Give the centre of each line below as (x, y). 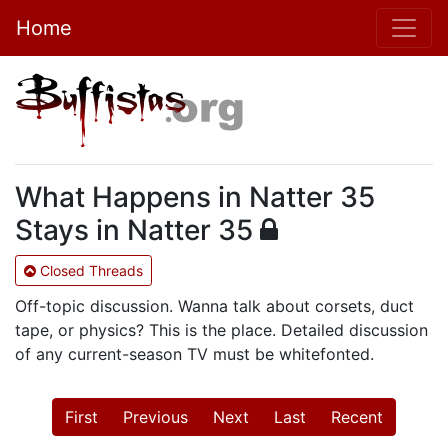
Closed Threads (89, 270)
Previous (155, 417)
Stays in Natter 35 (137, 230)
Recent (357, 417)
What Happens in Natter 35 (195, 197)
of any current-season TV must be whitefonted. (194, 354)
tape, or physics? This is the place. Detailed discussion (221, 330)
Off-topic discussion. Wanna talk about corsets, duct (214, 306)
